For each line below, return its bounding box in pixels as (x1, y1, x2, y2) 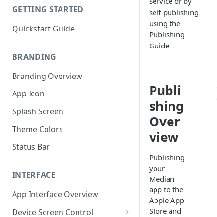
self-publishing (149, 7, 199, 17)
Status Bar (12, 141, 50, 153)
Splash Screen (12, 106, 63, 117)
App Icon (12, 88, 45, 99)
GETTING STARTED (12, 4, 84, 15)
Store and (149, 206, 181, 216)
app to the (149, 185, 183, 194)
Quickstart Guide (12, 23, 75, 34)
